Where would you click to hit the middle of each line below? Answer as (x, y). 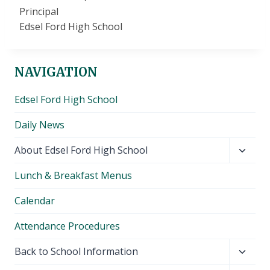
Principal (39, 12)
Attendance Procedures (67, 226)
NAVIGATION (56, 72)
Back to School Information (76, 252)
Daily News (39, 125)
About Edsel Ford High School (81, 150)
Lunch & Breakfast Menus (73, 176)
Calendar (35, 201)
